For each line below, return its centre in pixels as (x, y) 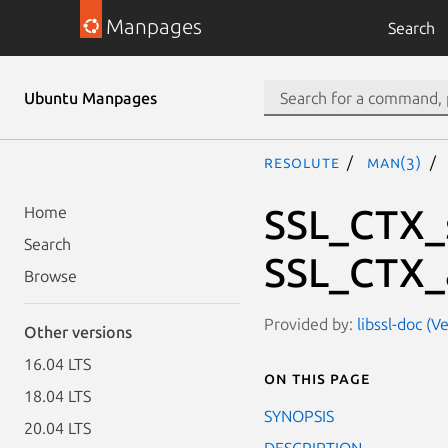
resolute (302, 162)
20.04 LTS (57, 428)
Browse (50, 276)
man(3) (394, 162)
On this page (317, 377)
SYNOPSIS (299, 415)
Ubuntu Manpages (90, 98)
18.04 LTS (57, 396)
